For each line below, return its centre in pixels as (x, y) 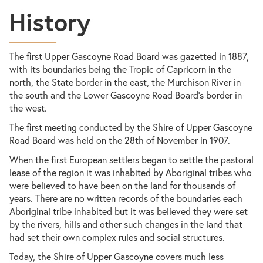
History (50, 21)
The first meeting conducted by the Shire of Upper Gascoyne (131, 127)
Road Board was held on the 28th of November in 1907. (121, 140)
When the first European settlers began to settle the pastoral (131, 159)
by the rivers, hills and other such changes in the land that (126, 224)
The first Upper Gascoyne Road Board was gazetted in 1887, (129, 56)
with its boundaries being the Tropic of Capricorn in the (120, 69)
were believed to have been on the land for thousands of (122, 185)
